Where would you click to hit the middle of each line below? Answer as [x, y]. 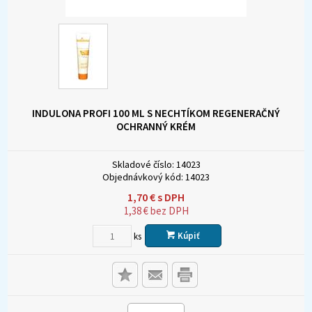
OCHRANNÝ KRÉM [156, 127]
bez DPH [168, 211]
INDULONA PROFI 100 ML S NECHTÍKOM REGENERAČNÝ [156, 114]
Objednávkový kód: [143, 177]
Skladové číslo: [143, 165]
